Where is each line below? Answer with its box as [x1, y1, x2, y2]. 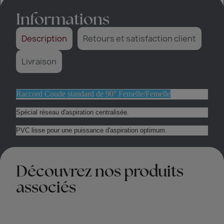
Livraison [21, 56, 57, 67]
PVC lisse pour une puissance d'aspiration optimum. [16, 126, 167, 134]
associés [16, 176, 76, 197]
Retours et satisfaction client [83, 33, 196, 44]
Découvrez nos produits [16, 160, 184, 181]
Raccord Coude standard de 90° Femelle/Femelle [16, 89, 171, 98]
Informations [16, 8, 110, 30]
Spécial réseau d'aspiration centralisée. [16, 108, 129, 116]
